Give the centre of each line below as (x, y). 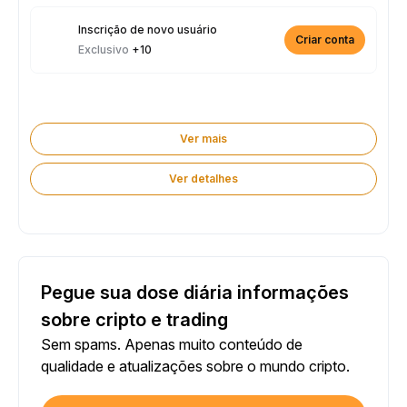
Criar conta (325, 40)
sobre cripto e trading (134, 320)
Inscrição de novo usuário (148, 30)
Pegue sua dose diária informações (195, 293)
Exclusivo (105, 50)
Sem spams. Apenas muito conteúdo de (172, 344)
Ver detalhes (203, 179)
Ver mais (203, 139)
